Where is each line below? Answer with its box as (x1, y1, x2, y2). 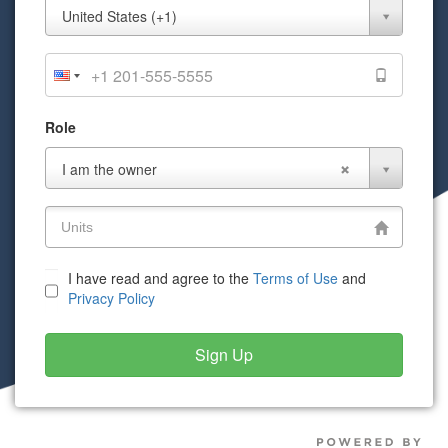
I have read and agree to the (68, 268, 253, 288)
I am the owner (62, 159, 157, 179)
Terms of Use (253, 268, 338, 288)
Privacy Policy (68, 288, 155, 308)
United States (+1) (62, 6, 177, 26)
